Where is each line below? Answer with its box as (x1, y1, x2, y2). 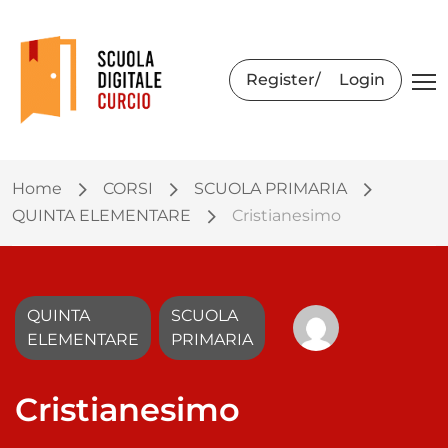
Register (246, 70, 315, 89)
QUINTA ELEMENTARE (12, 206, 191, 225)
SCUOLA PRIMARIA (194, 179, 347, 198)
